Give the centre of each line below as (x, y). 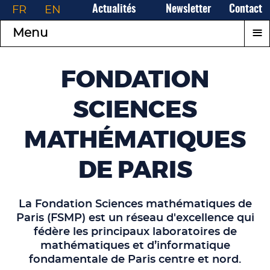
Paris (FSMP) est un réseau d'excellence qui (135, 218)
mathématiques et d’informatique (135, 246)
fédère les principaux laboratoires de (135, 232)
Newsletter (188, 10)
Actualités (114, 10)
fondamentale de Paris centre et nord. (135, 260)
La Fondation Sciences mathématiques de (135, 204)
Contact (246, 10)
